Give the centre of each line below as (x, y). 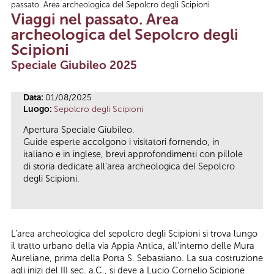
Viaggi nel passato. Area (95, 19)
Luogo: (39, 109)
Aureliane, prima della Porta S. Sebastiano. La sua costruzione (137, 258)
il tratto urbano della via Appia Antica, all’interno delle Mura (133, 246)
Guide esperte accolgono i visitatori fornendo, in (121, 142)
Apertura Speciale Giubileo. (79, 130)
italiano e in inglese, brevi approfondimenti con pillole (133, 154)
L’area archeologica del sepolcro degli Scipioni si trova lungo (134, 234)
